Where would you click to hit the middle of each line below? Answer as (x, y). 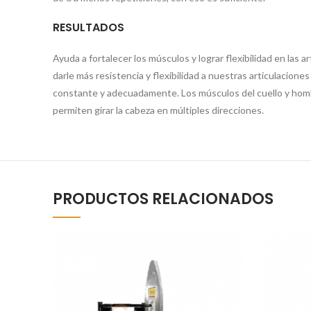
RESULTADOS (89, 28)
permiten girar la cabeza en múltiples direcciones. (158, 110)
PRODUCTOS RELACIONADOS (163, 199)
